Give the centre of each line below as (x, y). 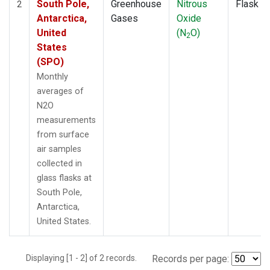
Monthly (52, 77)
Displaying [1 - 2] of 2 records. (85, 258)
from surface (63, 134)
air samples (59, 149)
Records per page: (190, 259)
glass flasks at (64, 178)
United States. (64, 221)
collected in (59, 163)
